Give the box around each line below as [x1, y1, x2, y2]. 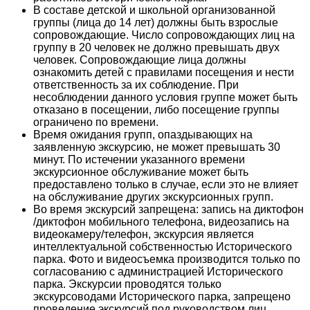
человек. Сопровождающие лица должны [33, 53, 246, 66]
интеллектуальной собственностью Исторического [33, 240, 292, 253]
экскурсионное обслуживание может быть [33, 165, 248, 178]
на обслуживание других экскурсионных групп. [33, 190, 273, 203]
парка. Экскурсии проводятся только [33, 277, 221, 290]
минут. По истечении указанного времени [33, 153, 245, 165]
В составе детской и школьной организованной [33, 3, 275, 16]
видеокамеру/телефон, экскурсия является [33, 228, 254, 240]
